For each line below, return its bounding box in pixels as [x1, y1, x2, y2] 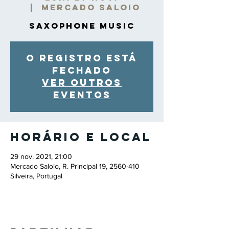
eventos [53, 89, 111, 101]
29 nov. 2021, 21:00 [10, 152, 72, 161]
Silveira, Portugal [10, 172, 62, 180]
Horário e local [10, 130, 151, 144]
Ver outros [42, 77, 122, 88]
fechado [52, 64, 111, 76]
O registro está [26, 52, 138, 64]
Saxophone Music [29, 20, 135, 31]
